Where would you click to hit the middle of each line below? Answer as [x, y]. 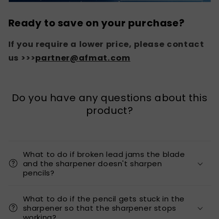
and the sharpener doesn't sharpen [92, 163]
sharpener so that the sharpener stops [99, 208]
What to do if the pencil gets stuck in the [104, 198]
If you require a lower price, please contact [106, 44]
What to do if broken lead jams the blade [104, 154]
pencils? [39, 173]
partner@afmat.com [83, 58]
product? [109, 110]
